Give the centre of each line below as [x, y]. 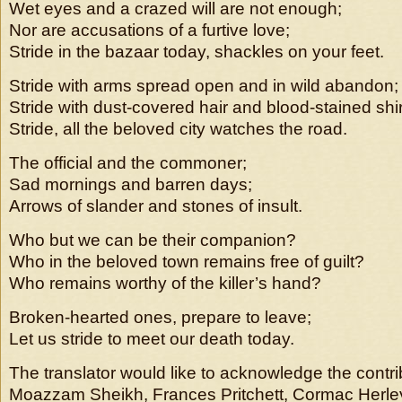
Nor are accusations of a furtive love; [149, 30]
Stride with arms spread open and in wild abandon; [204, 86]
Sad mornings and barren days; [131, 184]
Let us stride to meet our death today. [152, 339]
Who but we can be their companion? [153, 240]
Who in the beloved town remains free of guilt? [187, 262]
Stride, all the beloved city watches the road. [178, 129]
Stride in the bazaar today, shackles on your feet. [197, 52]
